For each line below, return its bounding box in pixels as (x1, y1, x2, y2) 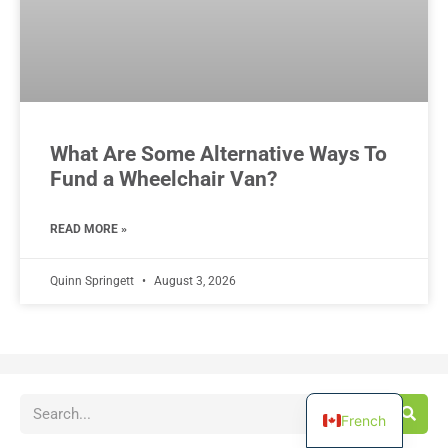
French (341, 411, 387, 429)
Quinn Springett (50, 274, 137, 289)
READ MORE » (50, 222, 127, 237)
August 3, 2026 (151, 274, 236, 289)
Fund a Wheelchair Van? (50, 167, 277, 192)
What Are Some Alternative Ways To (50, 142, 387, 167)
